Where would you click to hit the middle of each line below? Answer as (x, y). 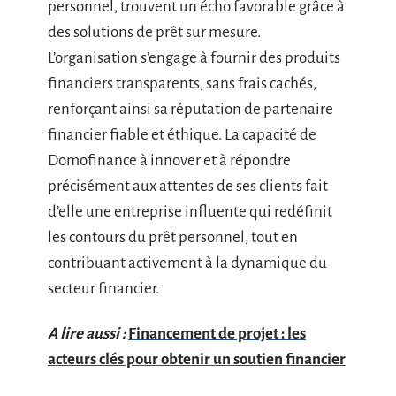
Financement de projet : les (217, 334)
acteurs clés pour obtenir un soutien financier (197, 359)
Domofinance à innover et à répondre (169, 160)
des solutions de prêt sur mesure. (154, 32)
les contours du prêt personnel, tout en (173, 237)
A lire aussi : (87, 334)
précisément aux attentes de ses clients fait (188, 186)
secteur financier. (103, 288)
